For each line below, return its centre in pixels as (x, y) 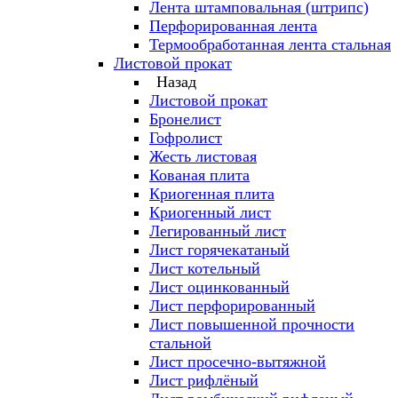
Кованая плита (199, 175)
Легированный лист (218, 231)
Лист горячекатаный (219, 250)
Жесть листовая (203, 156)
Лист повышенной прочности (252, 324)
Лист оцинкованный (219, 287)
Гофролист (186, 138)
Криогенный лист (210, 212)
